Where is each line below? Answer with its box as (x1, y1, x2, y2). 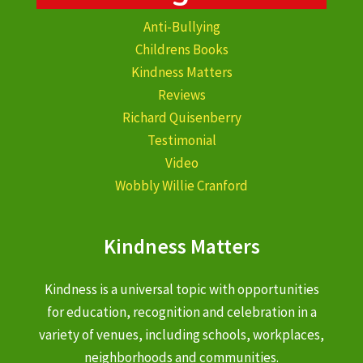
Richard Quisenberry (122, 109, 241, 127)
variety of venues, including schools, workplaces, (39, 326, 324, 344)
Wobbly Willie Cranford (115, 177, 248, 195)
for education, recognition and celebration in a (46, 303, 317, 322)
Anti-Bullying (143, 18, 220, 36)
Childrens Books (135, 41, 228, 59)
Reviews (157, 86, 206, 105)
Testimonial (147, 131, 216, 150)
